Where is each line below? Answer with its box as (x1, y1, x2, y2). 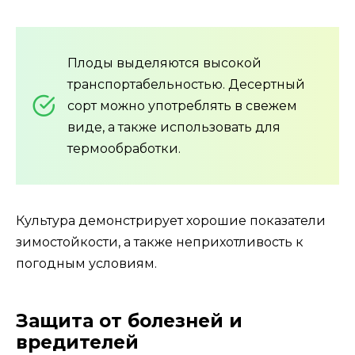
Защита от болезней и (16, 309, 242, 332)
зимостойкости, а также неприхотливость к (16, 234, 303, 250)
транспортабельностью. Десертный (67, 76, 305, 92)
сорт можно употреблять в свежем (67, 97, 297, 113)
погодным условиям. (16, 255, 157, 271)
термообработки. (67, 140, 181, 156)
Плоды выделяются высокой (67, 55, 261, 71)
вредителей (16, 330, 139, 353)
